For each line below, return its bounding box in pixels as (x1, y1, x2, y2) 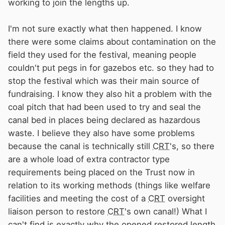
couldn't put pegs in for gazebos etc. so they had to (8, 62, 214, 73)
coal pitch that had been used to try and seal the (8, 101, 201, 112)
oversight (165, 193, 205, 203)
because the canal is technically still (8, 141, 153, 151)
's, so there (170, 141, 214, 151)
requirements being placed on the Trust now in (8, 167, 195, 177)
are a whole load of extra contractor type (8, 154, 170, 164)
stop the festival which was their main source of (8, 75, 199, 86)
